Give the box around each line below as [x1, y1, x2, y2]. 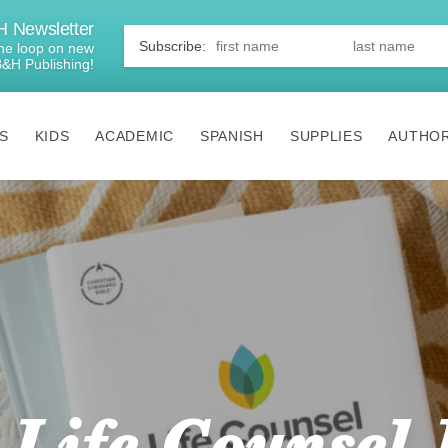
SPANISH [199, 128, 264, 145]
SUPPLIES [289, 128, 363, 145]
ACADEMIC [95, 128, 174, 145]
